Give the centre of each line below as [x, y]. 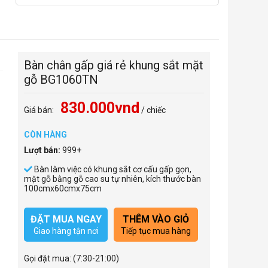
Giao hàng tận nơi [66, 231]
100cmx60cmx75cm [63, 189]
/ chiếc [152, 110]
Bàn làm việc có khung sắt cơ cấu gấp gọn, [112, 170]
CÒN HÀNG [45, 135]
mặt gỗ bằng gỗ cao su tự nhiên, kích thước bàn [112, 179]
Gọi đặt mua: [48, 259]
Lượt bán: [42, 150]
